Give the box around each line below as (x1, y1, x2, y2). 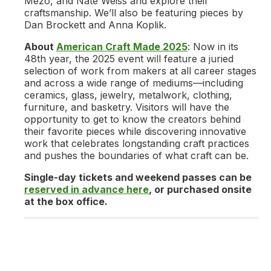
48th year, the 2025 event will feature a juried (24, 53, 233, 65)
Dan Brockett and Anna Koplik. (24, 19, 166, 31)
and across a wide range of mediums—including (24, 77, 243, 90)
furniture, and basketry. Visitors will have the (24, 101, 229, 114)
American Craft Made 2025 (56, 41, 188, 53)
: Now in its (188, 41, 238, 53)
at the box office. (24, 195, 108, 208)
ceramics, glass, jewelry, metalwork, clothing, (24, 89, 232, 102)
